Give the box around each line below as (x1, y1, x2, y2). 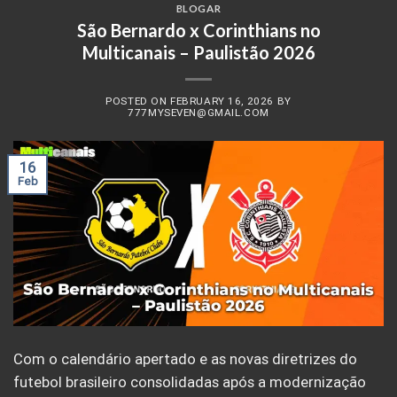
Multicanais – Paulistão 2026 (82, 41, 315, 63)
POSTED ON (105, 95, 171, 108)
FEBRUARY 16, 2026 (170, 95, 274, 108)
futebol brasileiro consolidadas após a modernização (13, 373, 366, 391)
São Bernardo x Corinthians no (76, 19, 321, 41)
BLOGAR (175, 3, 222, 14)
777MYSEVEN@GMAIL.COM (128, 106, 269, 120)
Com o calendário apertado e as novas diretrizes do (13, 350, 357, 368)
